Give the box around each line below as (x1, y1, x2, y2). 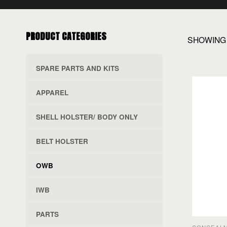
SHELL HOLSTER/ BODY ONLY (35, 112, 138, 122)
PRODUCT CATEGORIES (25, 29, 106, 44)
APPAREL (35, 88, 68, 98)
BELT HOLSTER (35, 136, 88, 146)
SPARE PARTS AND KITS (35, 63, 119, 73)
